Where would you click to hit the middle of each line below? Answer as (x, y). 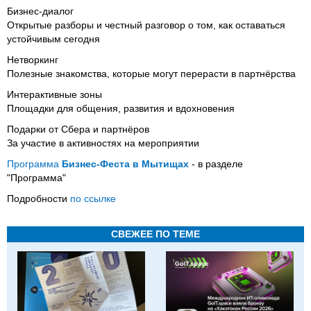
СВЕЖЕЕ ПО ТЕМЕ (155, 234)
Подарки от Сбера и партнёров (78, 129)
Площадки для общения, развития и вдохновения (121, 108)
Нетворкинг (33, 59)
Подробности (39, 198)
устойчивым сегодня (53, 39)
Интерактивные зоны (54, 94)
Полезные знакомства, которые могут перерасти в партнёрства (151, 73)
